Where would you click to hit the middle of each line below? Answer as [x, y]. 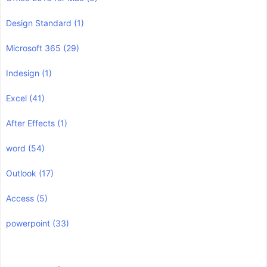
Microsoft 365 [35, 48]
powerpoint [29, 223]
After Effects [32, 123]
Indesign [24, 73]
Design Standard [40, 23]
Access [21, 198]
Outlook [22, 173]
